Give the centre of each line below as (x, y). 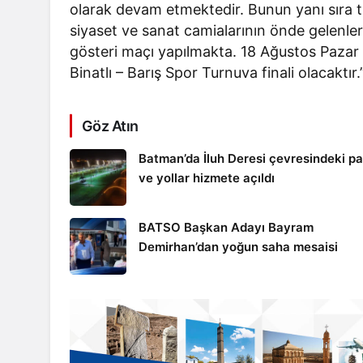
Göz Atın (110, 126)
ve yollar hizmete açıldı (207, 177)
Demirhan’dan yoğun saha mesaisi (238, 246)
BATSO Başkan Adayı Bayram (226, 227)
